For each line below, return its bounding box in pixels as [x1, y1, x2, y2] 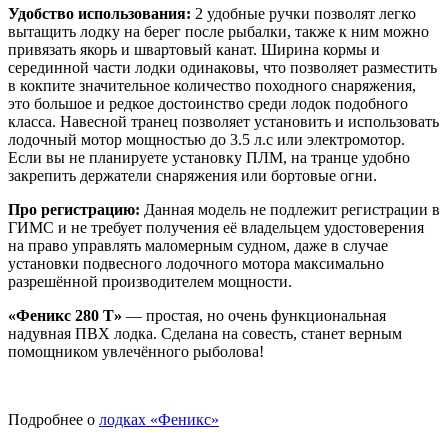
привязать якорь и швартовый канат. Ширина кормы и [8, 40, 380, 58]
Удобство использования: [8, 4, 195, 22]
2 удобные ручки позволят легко [195, 4, 416, 22]
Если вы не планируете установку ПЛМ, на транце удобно [8, 148, 410, 166]
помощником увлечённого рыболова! [8, 342, 264, 360]
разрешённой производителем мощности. [8, 272, 292, 290]
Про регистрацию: [8, 200, 140, 218]
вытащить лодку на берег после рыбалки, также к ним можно [8, 22, 429, 40]
